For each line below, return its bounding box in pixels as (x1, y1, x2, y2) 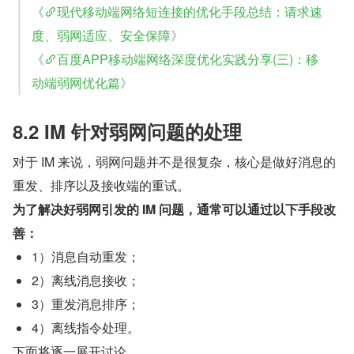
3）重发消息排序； (32, 294, 140, 313)
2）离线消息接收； (32, 270, 140, 289)
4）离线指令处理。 (32, 318, 140, 337)
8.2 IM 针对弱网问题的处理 (13, 117, 242, 145)
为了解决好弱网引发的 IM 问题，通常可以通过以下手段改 (13, 199, 336, 218)
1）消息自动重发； (32, 247, 140, 265)
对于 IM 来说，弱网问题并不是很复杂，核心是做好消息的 (13, 152, 336, 171)
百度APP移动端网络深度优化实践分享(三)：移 (57, 49, 318, 68)
